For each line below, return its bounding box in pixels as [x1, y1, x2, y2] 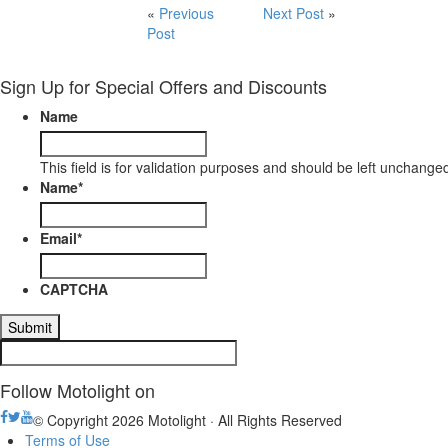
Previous [159, 3, 214, 23]
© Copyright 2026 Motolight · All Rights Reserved [33, 410, 342, 430]
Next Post [263, 3, 324, 23]
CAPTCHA [40, 279, 108, 299]
